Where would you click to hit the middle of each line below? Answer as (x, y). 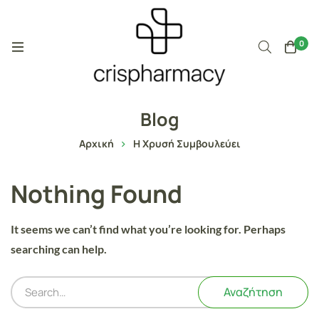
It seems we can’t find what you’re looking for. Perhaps (148, 229)
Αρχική (96, 143)
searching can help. (59, 249)
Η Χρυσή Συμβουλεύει (187, 143)
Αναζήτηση (253, 292)
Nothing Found (96, 193)
